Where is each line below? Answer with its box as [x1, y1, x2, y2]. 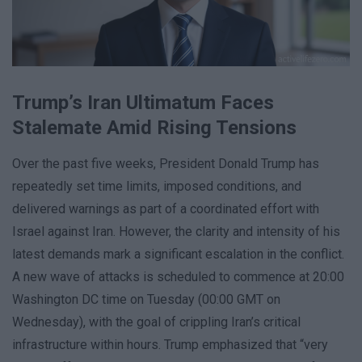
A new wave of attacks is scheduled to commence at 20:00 [12, 269, 344, 285]
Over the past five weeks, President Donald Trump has [12, 156, 319, 172]
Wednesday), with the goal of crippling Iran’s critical [12, 314, 301, 330]
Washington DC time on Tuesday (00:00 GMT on [12, 292, 280, 308]
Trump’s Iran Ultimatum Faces [12, 91, 274, 115]
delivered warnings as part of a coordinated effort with [12, 201, 319, 217]
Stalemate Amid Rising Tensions [12, 116, 297, 140]
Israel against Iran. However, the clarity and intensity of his [12, 224, 340, 240]
